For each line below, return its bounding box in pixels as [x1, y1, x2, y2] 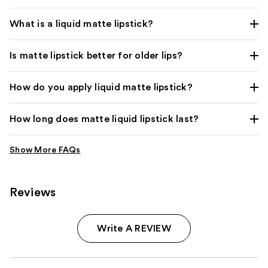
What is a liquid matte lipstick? [10, 19, 153, 29]
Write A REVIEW [97, 223, 171, 233]
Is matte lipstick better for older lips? [10, 50, 182, 60]
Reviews [10, 186, 56, 199]
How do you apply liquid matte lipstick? [10, 82, 193, 92]
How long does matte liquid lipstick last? [10, 114, 199, 124]
